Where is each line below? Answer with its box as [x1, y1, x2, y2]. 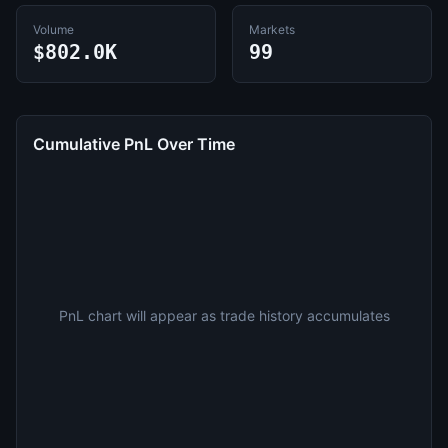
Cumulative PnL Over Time [33, 134, 235, 154]
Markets [249, 22, 295, 37]
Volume [33, 22, 74, 37]
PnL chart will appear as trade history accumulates [58, 307, 390, 324]
